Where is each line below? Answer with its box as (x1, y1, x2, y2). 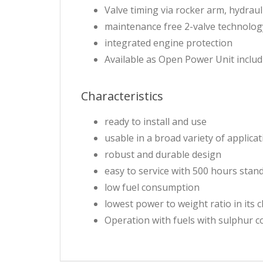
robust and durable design (104, 148, 221, 161)
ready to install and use (104, 115, 207, 129)
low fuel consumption (104, 181, 200, 194)
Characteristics (81, 88, 163, 104)
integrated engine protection (104, 36, 232, 50)
